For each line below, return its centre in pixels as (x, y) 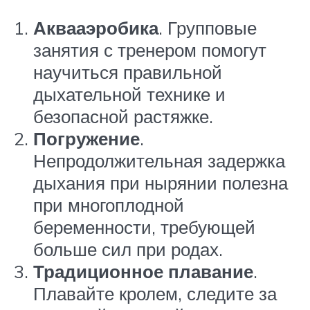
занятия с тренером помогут (150, 49)
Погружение (86, 138)
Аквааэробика (96, 27)
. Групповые (208, 27)
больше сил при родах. (128, 249)
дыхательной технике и (129, 94)
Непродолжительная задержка (159, 160)
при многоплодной (109, 204)
